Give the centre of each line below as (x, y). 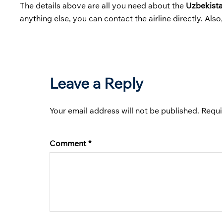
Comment (69, 143)
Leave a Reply (96, 83)
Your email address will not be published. (124, 110)
